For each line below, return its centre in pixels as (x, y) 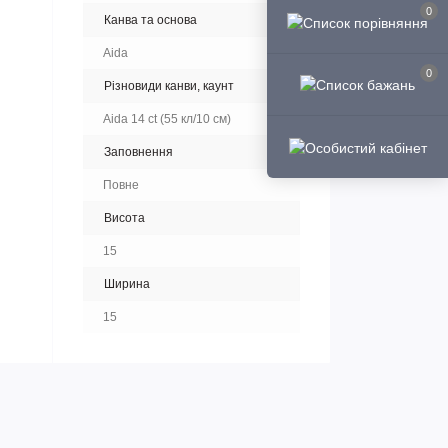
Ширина (127, 284)
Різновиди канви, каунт (169, 86)
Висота (124, 218)
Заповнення (138, 152)
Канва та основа (150, 20)
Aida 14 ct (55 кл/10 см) (167, 119)
